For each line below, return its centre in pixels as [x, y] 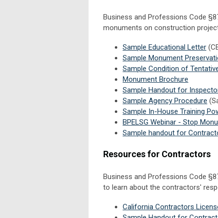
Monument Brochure [155, 79]
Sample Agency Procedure [165, 100]
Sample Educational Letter [164, 47]
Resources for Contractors [157, 154]
